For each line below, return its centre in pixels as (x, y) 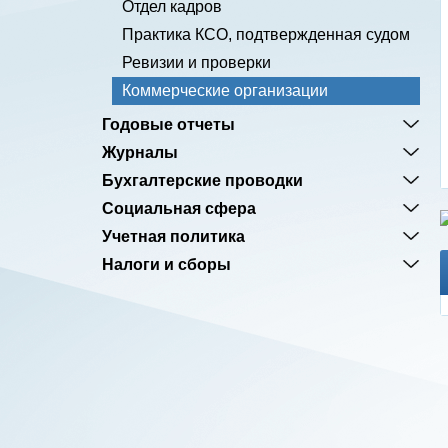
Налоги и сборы (166, 263)
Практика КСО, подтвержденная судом (266, 34)
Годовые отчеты (168, 123)
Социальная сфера (179, 207)
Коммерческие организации (225, 90)
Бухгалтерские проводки (202, 179)
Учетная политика (173, 235)
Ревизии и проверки (196, 62)
